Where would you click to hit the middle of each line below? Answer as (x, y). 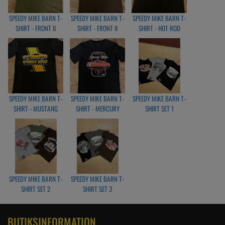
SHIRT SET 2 (36, 189)
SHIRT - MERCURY (97, 108)
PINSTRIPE (159, 38)
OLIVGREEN (36, 38)
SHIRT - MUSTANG (36, 108)
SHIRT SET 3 (97, 189)
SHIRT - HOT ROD (159, 28)
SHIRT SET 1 (159, 108)
